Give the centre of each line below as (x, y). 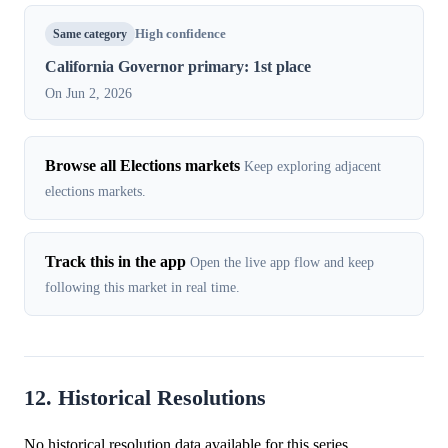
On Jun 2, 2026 (88, 93)
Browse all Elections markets (142, 166)
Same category (90, 33)
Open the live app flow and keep (282, 262)
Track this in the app (115, 262)
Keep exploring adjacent (312, 166)
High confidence (180, 34)
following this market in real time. (142, 287)
